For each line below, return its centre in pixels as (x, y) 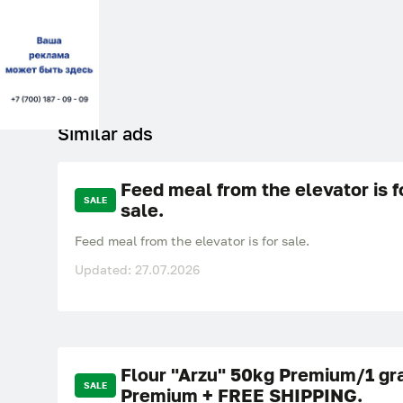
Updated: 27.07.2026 (137, 269)
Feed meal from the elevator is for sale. (192, 241)
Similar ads (105, 133)
